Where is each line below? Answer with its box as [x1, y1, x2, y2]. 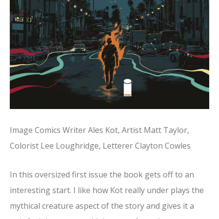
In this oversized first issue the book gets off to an [10, 169, 194, 180]
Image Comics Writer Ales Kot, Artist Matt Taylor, [10, 124, 189, 135]
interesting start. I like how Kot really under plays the [10, 184, 204, 196]
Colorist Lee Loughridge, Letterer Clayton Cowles [10, 140, 191, 151]
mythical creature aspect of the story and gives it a [10, 200, 194, 211]
